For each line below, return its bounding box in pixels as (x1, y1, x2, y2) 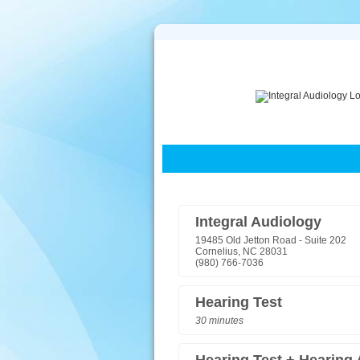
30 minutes (195, 315, 243, 326)
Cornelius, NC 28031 (195, 246, 288, 257)
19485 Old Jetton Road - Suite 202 (195, 235, 346, 246)
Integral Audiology (195, 214, 321, 230)
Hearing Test (195, 294, 282, 310)
